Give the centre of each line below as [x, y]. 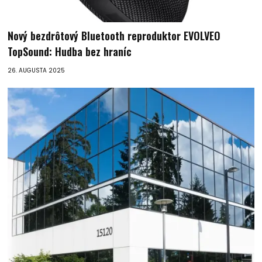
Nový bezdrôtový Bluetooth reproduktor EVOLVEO [114, 36]
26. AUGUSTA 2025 [37, 71]
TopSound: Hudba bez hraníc [70, 52]
